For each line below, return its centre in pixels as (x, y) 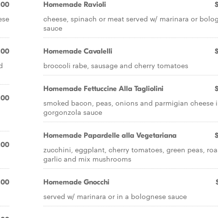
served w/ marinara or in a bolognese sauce (115, 196)
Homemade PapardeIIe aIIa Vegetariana (110, 135)
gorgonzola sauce (73, 112)
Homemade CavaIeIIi (78, 51)
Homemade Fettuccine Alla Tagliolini (103, 89)
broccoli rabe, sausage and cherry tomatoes (116, 65)
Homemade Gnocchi (76, 182)
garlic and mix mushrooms (87, 159)
